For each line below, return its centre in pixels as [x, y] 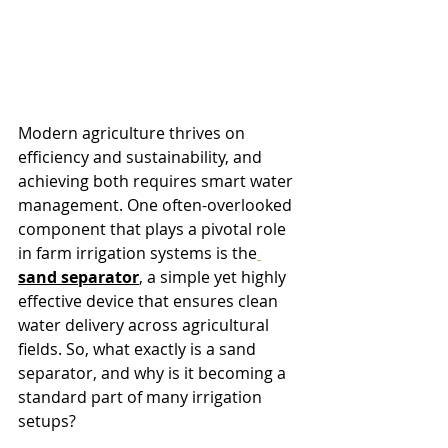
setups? [47, 421]
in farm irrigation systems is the [137, 253]
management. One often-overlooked [157, 205]
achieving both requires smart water [157, 181]
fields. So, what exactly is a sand [139, 349]
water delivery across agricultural [145, 325]
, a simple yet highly [214, 277]
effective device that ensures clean [150, 301]
